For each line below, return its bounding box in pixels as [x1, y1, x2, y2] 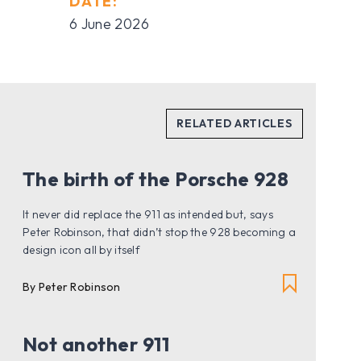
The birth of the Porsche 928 [22, 167, 289, 192]
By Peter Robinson [22, 280, 121, 295]
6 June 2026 [69, 15, 149, 34]
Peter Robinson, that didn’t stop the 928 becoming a [22, 225, 297, 240]
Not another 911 [22, 332, 170, 357]
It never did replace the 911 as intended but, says [22, 207, 273, 222]
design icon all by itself [22, 243, 140, 258]
